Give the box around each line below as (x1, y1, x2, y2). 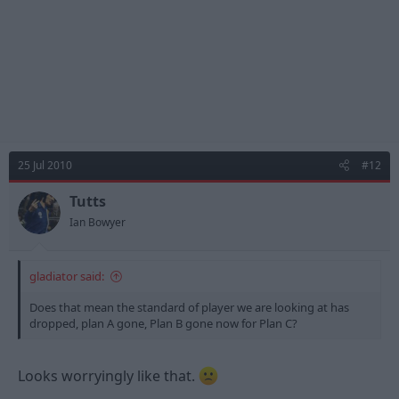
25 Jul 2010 (18, 158, 72, 173)
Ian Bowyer (69, 215, 126, 230)
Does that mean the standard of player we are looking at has (29, 299, 349, 315)
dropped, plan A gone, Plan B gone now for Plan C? (29, 315, 297, 331)
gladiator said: (29, 268, 104, 284)
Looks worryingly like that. (18, 366, 199, 386)
